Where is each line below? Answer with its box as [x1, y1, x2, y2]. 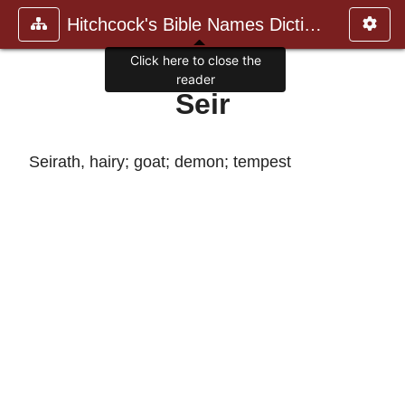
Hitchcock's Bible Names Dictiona [304, 14, 322, 34]
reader [175, 71, 215, 88]
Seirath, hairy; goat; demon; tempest [29, 152, 291, 171]
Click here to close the [129, 52, 261, 69]
